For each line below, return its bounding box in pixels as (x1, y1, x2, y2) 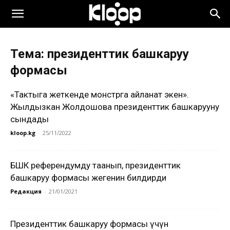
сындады (10, 114, 49, 124)
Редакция (10, 187, 42, 195)
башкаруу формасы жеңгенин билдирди (10, 172, 166, 183)
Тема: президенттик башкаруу (10, 47, 189, 61)
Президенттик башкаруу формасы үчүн (10, 219, 168, 229)
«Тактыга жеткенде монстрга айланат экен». (10, 89, 189, 100)
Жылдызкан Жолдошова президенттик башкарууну (10, 102, 219, 112)
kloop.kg (10, 129, 35, 137)
